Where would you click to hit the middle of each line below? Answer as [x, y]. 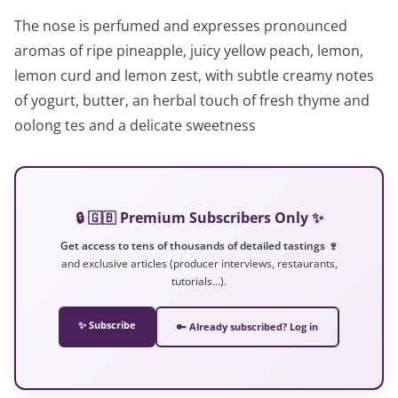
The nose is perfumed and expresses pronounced [181, 25]
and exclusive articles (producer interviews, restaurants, [199, 263]
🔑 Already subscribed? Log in [247, 326]
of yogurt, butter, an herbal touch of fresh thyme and [192, 100]
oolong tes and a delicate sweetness [135, 125]
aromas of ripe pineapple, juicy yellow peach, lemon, [189, 50]
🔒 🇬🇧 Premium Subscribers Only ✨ [199, 217]
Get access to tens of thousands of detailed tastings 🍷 [199, 245]
